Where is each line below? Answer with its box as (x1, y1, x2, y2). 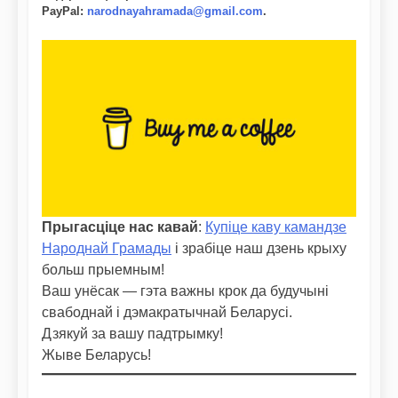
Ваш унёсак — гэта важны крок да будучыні (42, 283, 329, 298)
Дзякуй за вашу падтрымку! (42, 325, 223, 341)
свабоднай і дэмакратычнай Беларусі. (42, 304, 292, 320)
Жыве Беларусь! (42, 346, 151, 362)
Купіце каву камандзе (205, 219, 346, 235)
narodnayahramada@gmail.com (87, 4, 263, 19)
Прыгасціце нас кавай (42, 219, 198, 235)
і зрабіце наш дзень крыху (171, 240, 346, 256)
